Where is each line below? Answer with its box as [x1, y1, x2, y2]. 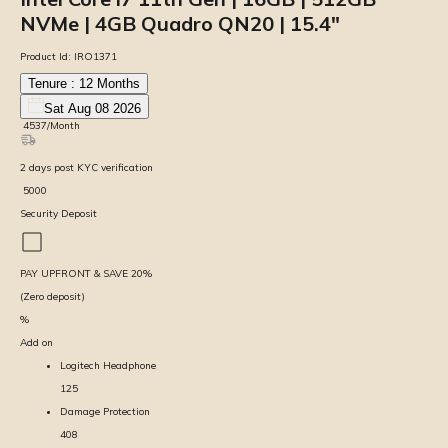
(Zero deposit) [20, 289, 85, 303]
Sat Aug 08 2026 [44, 100, 141, 116]
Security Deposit [20, 206, 97, 220]
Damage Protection [60, 404, 150, 418]
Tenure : [28, 75, 79, 91]
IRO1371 [74, 49, 117, 63]
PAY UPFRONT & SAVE [20, 266, 131, 280]
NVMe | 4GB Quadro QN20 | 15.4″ [20, 11, 340, 37]
